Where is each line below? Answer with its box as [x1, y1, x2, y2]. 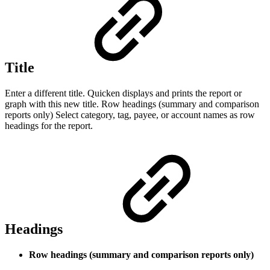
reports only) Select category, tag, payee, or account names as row [5, 110, 255, 121]
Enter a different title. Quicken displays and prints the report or [5, 88, 242, 99]
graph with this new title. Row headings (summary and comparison [5, 99, 259, 110]
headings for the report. [5, 121, 93, 131]
